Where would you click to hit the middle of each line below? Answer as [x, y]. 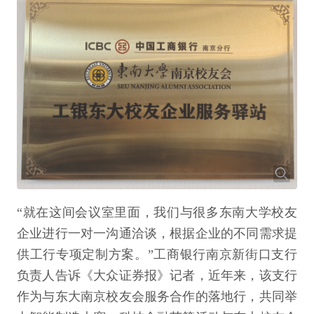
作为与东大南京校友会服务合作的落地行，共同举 [157, 297]
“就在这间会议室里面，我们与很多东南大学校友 [157, 213]
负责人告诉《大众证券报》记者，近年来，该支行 [157, 276]
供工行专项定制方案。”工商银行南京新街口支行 [157, 255]
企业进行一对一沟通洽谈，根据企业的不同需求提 [157, 234]
